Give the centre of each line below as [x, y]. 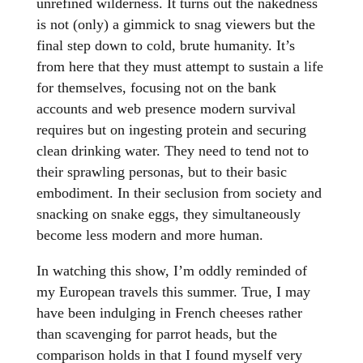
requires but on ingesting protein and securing [171, 130]
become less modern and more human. [149, 235]
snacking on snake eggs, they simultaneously [168, 214]
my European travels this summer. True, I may [173, 292]
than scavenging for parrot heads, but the [156, 334]
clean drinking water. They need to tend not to [172, 151]
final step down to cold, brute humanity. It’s [165, 46]
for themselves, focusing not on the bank [156, 88]
